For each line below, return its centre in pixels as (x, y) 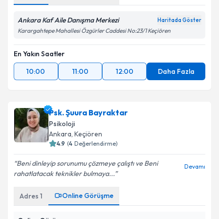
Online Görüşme (88, 196)
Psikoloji (62, 124)
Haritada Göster (179, 20)
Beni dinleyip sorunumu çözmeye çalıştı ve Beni (87, 163)
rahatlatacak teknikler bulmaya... (64, 174)
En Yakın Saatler (39, 54)
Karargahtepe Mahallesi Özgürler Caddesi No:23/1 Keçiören (94, 31)
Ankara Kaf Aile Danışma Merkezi (68, 20)
